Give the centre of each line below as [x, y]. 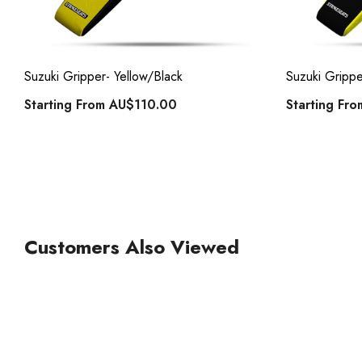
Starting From [67, 104]
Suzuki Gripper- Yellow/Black [103, 76]
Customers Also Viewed [132, 246]
